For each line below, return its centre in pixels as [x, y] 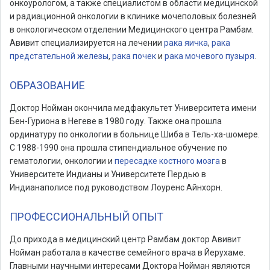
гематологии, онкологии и [62, 161]
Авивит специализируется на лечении [86, 43]
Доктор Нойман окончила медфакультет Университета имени [133, 108]
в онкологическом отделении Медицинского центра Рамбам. [132, 30]
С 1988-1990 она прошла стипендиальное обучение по [118, 148]
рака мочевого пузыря [209, 56]
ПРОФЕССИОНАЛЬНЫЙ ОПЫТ [86, 217]
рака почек [134, 56]
